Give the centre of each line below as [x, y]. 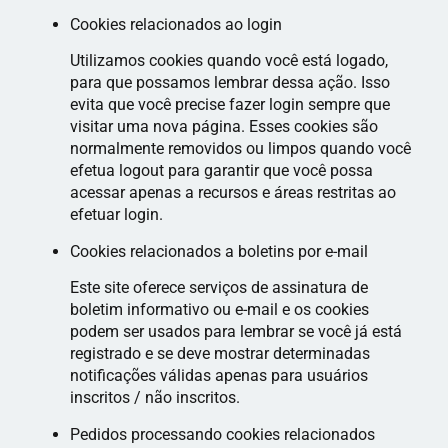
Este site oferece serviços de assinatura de [219, 288]
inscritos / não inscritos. [155, 398]
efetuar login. [116, 215]
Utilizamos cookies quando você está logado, [229, 61]
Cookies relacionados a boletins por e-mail [219, 251]
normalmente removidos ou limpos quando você [240, 149]
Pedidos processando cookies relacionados [222, 434]
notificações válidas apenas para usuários [219, 376]
